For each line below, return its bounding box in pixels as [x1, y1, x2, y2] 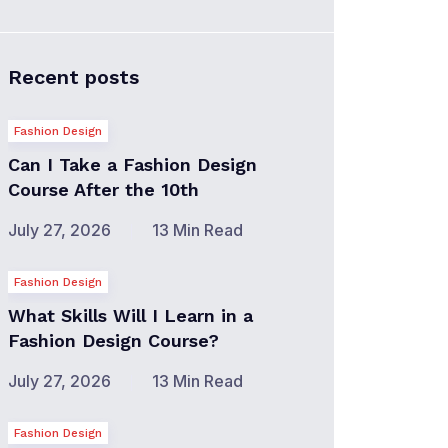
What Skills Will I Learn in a [8, 305, 253, 326]
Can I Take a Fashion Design [8, 154, 257, 175]
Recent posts [8, 65, 139, 89]
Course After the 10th [8, 179, 199, 200]
